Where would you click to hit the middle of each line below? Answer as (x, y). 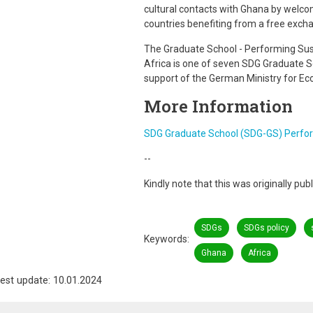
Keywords (165, 239)
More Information (218, 106)
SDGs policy (266, 228)
